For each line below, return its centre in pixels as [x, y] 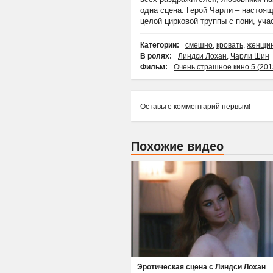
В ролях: [156, 56]
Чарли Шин [250, 56]
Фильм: [154, 67]
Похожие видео [177, 147]
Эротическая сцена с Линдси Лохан [202, 267]
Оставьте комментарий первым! [195, 107]
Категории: [160, 45]
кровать [230, 45]
